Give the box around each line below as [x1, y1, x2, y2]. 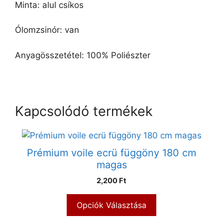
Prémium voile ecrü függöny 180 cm [27, 147, 196, 159]
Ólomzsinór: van [15, 25, 79, 35]
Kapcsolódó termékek [15, 103, 153, 120]
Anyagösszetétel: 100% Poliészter [15, 50, 150, 60]
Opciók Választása [77, 200, 146, 211]
